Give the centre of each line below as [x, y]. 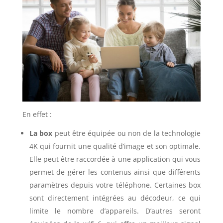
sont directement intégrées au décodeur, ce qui [115, 198]
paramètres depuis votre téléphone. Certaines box [115, 185]
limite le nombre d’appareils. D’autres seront [115, 211]
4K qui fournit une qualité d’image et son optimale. [115, 146]
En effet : [37, 114]
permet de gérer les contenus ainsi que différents [115, 172]
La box [41, 133]
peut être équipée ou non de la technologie [127, 133]
